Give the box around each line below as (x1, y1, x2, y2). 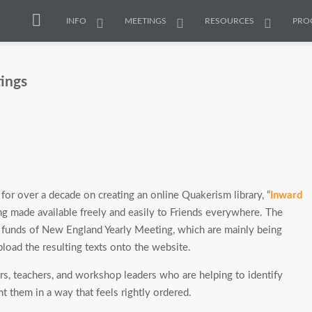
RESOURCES (205, 17, 254, 25)
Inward (270, 190, 303, 201)
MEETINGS (125, 17, 166, 25)
